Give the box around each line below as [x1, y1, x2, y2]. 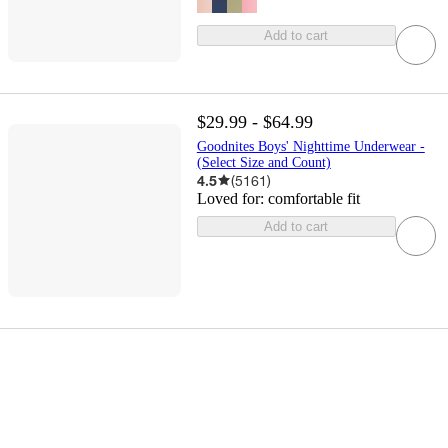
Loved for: [196, 189, 268, 207]
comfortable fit [267, 189, 360, 207]
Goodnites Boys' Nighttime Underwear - [196, 138, 425, 154]
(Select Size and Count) [196, 154, 331, 170]
